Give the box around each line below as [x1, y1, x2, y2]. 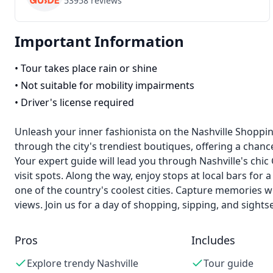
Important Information [15, 31, 184, 51]
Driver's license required [21, 96, 134, 109]
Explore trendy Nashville [27, 257, 138, 270]
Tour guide [203, 257, 253, 270]
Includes [191, 233, 235, 247]
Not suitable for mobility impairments [21, 79, 194, 92]
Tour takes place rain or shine [21, 62, 157, 75]
